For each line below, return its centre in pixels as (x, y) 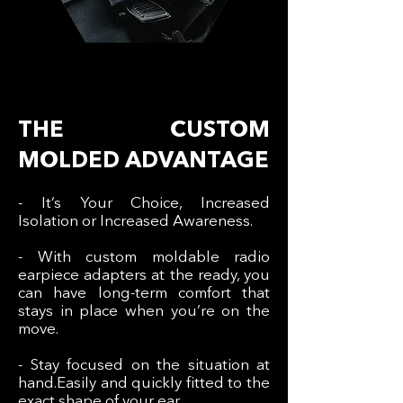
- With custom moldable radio (144, 257)
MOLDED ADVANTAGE (143, 161)
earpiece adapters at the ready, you (144, 275)
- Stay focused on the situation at (144, 365)
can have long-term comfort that (144, 293)
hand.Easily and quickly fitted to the (144, 383)
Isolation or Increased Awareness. (135, 221)
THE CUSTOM (144, 130)
